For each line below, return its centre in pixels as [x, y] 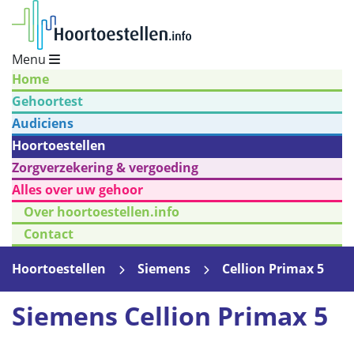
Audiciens [43, 123]
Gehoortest [47, 101]
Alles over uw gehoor [77, 190]
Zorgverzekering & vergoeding [105, 168]
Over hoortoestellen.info [102, 212]
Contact [49, 234]
